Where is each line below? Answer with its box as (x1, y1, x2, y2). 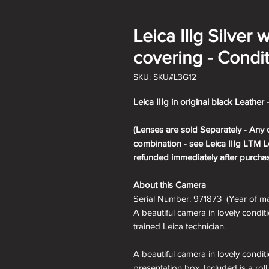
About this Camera (133, 179, 206, 190)
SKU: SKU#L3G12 (133, 71, 196, 82)
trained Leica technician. (133, 220, 228, 231)
